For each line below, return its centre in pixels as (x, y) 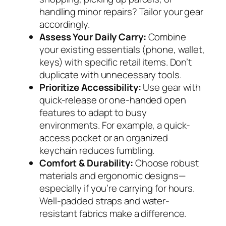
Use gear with (171, 88)
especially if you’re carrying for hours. (117, 188)
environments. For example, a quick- (115, 125)
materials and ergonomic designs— (112, 176)
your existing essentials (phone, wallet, (122, 50)
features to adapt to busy (93, 113)
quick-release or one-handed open (113, 100)
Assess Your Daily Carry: (93, 37)
